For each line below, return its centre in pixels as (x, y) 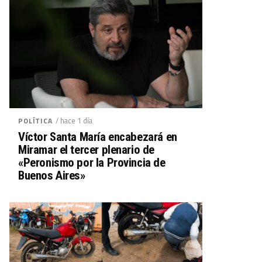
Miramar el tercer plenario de (86, 150)
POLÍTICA (35, 121)
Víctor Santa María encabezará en (98, 137)
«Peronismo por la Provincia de (92, 163)
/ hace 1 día (74, 120)
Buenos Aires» (52, 175)
